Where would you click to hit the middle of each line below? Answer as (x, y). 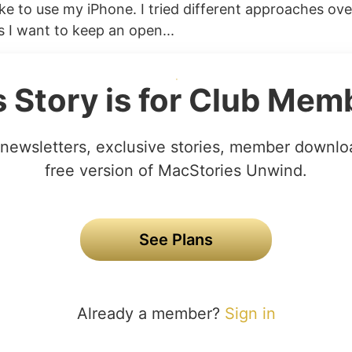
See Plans (176, 240)
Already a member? (150, 313)
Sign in (250, 313)
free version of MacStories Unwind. (176, 170)
